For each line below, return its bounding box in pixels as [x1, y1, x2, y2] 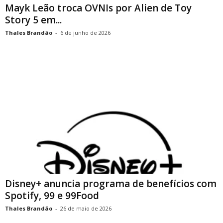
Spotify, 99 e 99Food [5, 189, 99, 202]
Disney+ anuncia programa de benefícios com [5, 177, 217, 190]
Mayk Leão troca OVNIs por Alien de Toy [5, 1, 192, 15]
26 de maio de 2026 [60, 204, 111, 212]
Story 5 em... [5, 13, 62, 27]
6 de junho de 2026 [60, 29, 111, 37]
